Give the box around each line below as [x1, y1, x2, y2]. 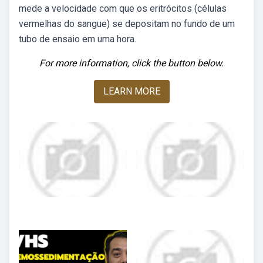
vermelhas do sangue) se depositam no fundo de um [19, 18, 235, 29]
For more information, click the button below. [39, 58, 224, 69]
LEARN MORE [103, 86, 160, 97]
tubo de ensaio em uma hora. [19, 33, 136, 45]
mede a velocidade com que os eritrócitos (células [19, 3, 227, 14]
